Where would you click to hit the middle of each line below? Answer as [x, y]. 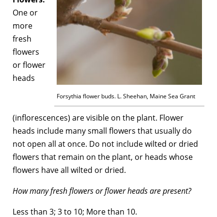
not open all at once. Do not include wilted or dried [105, 144]
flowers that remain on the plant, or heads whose [103, 157]
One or [25, 12]
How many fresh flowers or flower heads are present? [102, 191]
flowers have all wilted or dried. [69, 170]
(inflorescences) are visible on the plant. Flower [98, 117]
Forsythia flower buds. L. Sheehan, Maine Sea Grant [126, 96]
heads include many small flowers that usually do [102, 131]
